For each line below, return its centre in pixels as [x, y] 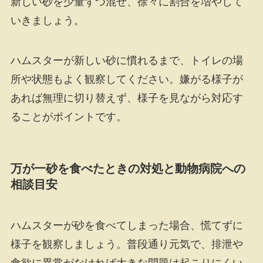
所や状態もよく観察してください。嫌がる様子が [127, 80]
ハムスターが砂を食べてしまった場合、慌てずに [127, 225]
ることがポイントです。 [68, 117]
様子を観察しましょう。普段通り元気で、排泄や [127, 244]
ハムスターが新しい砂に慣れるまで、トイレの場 [127, 61]
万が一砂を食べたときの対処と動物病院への [128, 169]
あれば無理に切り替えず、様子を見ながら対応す [127, 98]
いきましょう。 [47, 21]
